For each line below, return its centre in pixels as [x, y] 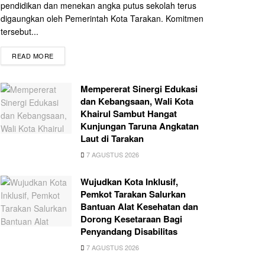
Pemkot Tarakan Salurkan [133, 194]
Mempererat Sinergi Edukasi [139, 89]
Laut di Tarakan [112, 139]
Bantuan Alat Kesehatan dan [139, 207]
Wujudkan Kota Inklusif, [129, 182]
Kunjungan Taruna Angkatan [140, 126]
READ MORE [33, 56]
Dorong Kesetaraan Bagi [131, 219]
